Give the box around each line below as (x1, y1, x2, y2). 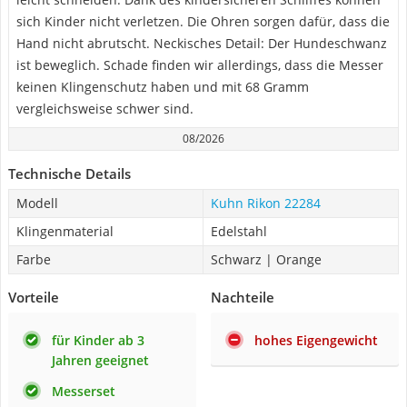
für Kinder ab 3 (52, 332, 144, 349)
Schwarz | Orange (211, 251, 322, 268)
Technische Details (8, 164, 131, 183)
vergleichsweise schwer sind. (16, 100, 194, 117)
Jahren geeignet (52, 352, 149, 369)
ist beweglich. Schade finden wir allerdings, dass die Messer (16, 56, 383, 74)
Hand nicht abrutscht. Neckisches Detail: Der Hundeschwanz (16, 35, 387, 52)
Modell (16, 194, 58, 212)
